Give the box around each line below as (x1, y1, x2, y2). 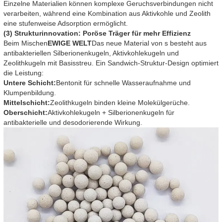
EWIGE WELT (48, 39, 92, 48)
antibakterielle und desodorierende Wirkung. (3, 118, 142, 127)
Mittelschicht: (3, 99, 50, 107)
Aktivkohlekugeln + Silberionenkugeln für (48, 109, 174, 117)
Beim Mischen (3, 39, 48, 48)
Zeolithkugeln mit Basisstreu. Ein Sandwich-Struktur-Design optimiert (3, 59, 219, 67)
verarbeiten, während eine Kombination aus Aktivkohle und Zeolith (3, 9, 211, 18)
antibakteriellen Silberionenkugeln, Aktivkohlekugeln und (3, 49, 179, 57)
